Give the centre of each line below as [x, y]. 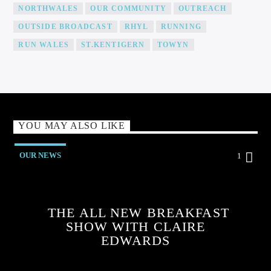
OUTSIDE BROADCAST [65, 27]
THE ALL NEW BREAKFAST [139, 212]
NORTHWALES [48, 9]
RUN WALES [44, 45]
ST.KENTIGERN [113, 45]
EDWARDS [135, 240]
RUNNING [181, 27]
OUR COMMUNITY [129, 9]
